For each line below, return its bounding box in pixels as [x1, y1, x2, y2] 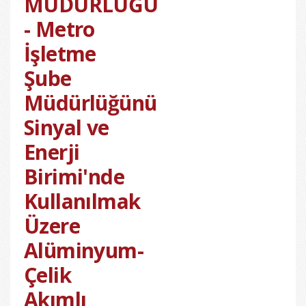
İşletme [24, 40, 96, 68]
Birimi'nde [24, 163, 124, 191]
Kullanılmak [24, 187, 141, 216]
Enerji [24, 138, 80, 167]
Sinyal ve [24, 113, 109, 142]
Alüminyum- [24, 236, 143, 265]
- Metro [24, 15, 95, 44]
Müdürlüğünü [24, 89, 157, 117]
